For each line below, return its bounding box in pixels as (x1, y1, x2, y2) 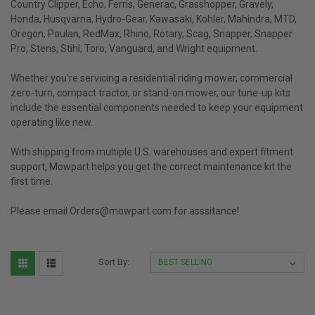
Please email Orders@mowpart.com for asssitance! (11, 205, 239, 217)
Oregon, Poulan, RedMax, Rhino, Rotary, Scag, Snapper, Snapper (11, 27, 292, 39)
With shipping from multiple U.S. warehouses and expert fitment (11, 146, 293, 157)
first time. (11, 175, 53, 187)
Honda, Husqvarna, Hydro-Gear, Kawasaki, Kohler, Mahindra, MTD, (11, 13, 297, 25)
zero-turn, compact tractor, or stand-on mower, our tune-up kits (11, 86, 290, 98)
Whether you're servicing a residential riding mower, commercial (11, 72, 292, 84)
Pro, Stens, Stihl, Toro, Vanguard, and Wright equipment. (11, 42, 257, 54)
